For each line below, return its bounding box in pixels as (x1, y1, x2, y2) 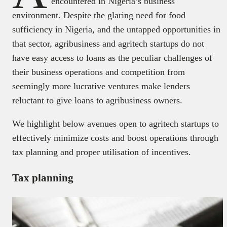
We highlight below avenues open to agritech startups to (12, 118, 219, 129)
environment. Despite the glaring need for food (12, 10, 185, 20)
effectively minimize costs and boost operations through (12, 132, 218, 143)
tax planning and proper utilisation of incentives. (12, 146, 194, 157)
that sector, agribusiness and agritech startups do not (12, 38, 204, 49)
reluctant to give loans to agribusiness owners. (12, 95, 182, 105)
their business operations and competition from (12, 66, 185, 77)
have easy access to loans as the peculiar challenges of (12, 52, 212, 63)
